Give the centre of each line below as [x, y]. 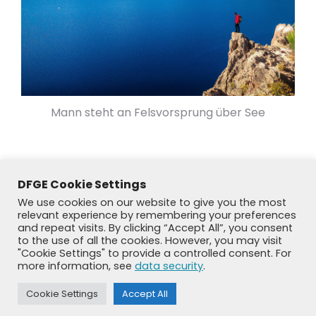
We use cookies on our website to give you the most [152, 202]
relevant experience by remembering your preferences [157, 215]
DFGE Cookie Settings [82, 184]
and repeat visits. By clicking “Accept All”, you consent [155, 228]
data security [169, 266]
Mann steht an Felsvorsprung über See [158, 112]
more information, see [76, 266]
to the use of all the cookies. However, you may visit [150, 241]
